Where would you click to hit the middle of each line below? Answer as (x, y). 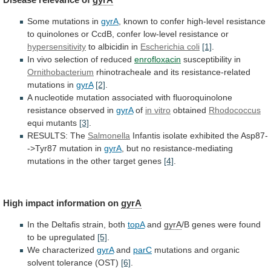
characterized (68, 250)
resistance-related (216, 72)
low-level (160, 34)
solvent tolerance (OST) (74, 262)
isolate (175, 136)
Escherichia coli (170, 47)
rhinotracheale (124, 72)
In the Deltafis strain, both (77, 224)
